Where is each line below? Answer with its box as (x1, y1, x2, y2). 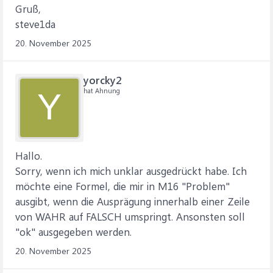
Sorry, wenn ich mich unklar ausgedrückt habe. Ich (15, 164, 247, 177)
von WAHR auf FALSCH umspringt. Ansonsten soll (15, 210, 245, 223)
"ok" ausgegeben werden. (15, 225, 132, 238)
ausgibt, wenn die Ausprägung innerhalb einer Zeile (15, 194, 250, 208)
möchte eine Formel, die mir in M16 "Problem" (15, 179, 230, 193)
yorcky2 (83, 73, 121, 87)
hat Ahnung (83, 86, 120, 95)
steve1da (15, 17, 55, 30)
